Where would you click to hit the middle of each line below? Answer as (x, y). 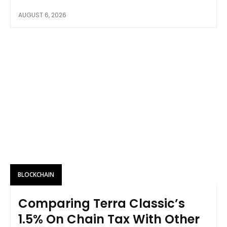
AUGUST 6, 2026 (42, 15)
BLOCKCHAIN (36, 174)
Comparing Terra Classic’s (102, 203)
